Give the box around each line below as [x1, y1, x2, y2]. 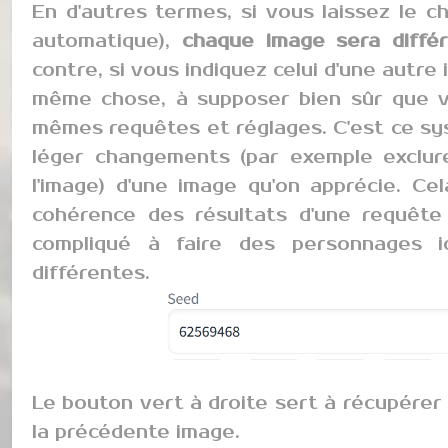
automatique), [32, 30, 182, 53]
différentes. [32, 262, 150, 285]
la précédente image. [32, 420, 240, 443]
